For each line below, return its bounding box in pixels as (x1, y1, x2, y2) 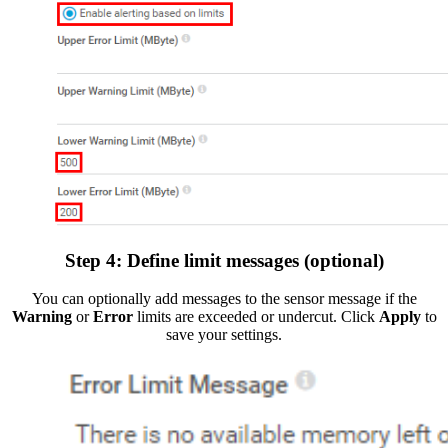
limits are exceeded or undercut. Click (136, 308, 379, 326)
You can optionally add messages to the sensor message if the (31, 290, 417, 308)
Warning (11, 308, 72, 326)
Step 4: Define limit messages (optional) (64, 249, 384, 271)
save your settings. (166, 326, 282, 344)
